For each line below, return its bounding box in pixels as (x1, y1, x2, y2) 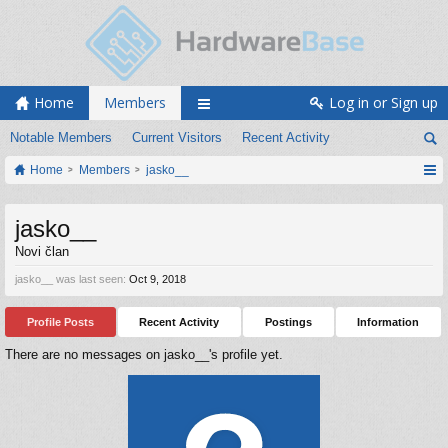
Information (357, 316, 420, 328)
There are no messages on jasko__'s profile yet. (5, 347, 283, 362)
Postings (264, 316, 312, 328)
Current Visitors (132, 130, 222, 145)
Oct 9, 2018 (129, 273, 186, 285)
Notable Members (10, 130, 112, 145)
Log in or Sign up (329, 93, 438, 112)
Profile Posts (26, 316, 94, 328)
